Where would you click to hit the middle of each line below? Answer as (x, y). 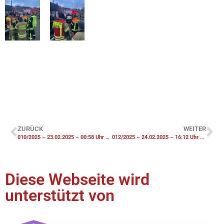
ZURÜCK (30, 128)
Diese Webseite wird (77, 179)
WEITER (195, 128)
